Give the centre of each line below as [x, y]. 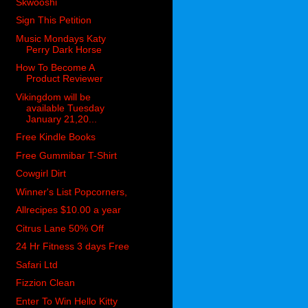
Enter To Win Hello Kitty [67, 301]
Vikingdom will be [54, 97]
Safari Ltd [37, 264]
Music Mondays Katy [61, 38]
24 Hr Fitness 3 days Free [73, 246]
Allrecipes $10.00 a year [69, 210]
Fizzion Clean [46, 283]
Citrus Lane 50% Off [60, 228]
